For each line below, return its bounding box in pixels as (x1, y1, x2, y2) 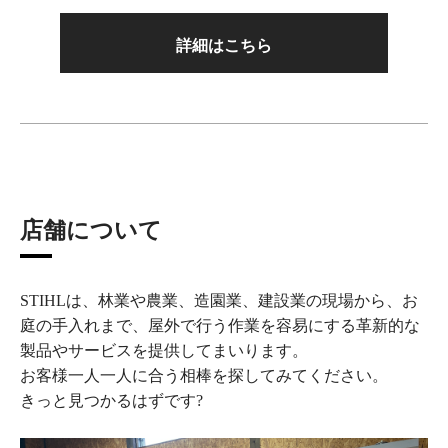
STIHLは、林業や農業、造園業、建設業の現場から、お (20, 292, 418, 310)
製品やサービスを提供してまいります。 (20, 342, 308, 360)
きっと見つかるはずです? (20, 392, 203, 410)
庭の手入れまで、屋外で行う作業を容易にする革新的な (20, 317, 420, 335)
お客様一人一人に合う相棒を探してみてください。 (20, 367, 388, 385)
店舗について (20, 218, 162, 244)
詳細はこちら (176, 37, 272, 55)
